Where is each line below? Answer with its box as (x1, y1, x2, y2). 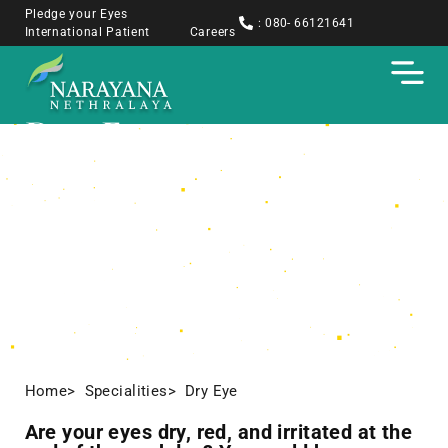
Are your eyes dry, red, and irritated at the (24, 420, 413, 445)
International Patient (24, 25, 151, 39)
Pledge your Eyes (24, 7, 128, 21)
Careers (189, 25, 236, 39)
